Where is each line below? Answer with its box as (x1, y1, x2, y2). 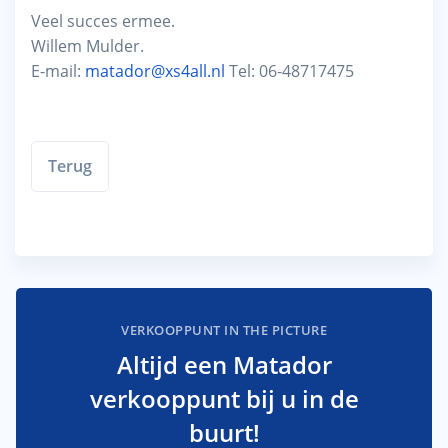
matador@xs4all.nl (85, 59, 225, 82)
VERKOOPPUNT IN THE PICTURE (121, 320, 327, 339)
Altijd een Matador (116, 347, 332, 381)
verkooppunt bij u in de (89, 381, 359, 415)
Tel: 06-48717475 (225, 59, 354, 82)
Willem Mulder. (31, 34, 144, 57)
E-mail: (31, 59, 85, 82)
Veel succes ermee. (31, 9, 175, 32)
